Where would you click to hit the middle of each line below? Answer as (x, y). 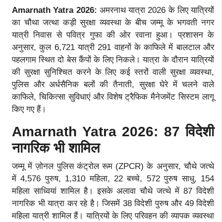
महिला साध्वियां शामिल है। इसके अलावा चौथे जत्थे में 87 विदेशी (113, 191)
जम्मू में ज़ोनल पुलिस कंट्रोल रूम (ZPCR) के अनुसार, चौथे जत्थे (113, 166)
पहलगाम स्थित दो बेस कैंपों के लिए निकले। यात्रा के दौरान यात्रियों (113, 59)
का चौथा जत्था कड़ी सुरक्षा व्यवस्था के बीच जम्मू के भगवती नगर (113, 22)
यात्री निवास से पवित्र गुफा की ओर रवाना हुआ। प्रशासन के (113, 35)
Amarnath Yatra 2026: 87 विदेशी (113, 131)
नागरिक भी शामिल (56, 148)
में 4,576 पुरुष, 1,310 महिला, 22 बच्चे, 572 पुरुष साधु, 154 (113, 178)
